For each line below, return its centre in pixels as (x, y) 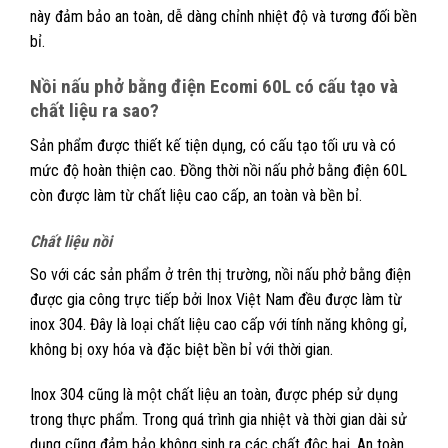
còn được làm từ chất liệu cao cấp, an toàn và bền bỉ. (200, 195)
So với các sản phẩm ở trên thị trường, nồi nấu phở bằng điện (220, 274)
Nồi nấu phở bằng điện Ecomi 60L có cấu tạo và (214, 87)
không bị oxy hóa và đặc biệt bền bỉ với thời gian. (183, 349)
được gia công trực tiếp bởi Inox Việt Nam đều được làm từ (216, 299)
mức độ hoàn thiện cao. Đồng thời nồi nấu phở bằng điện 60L (218, 170)
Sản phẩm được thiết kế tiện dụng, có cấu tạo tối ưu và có (213, 145)
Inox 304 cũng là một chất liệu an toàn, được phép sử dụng (214, 395)
